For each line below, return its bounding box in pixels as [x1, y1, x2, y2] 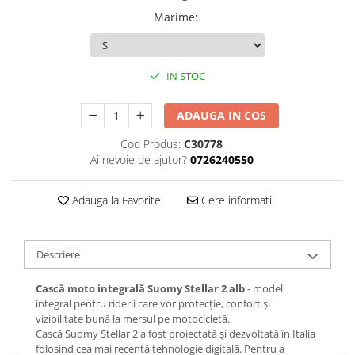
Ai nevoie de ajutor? [90, 151, 187, 167]
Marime [154, 9, 195, 25]
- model [245, 281, 283, 296]
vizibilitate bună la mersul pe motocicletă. [36, 311, 230, 326]
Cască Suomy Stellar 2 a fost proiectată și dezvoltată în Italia [36, 326, 315, 341]
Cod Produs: [120, 136, 181, 151]
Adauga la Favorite [68, 192, 161, 208]
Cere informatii [197, 192, 274, 208]
